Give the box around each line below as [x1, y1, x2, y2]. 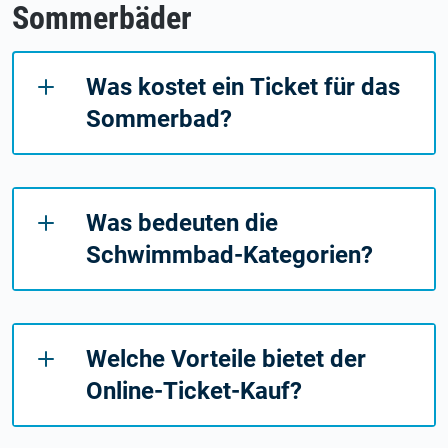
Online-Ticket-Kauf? [86, 377, 302, 406]
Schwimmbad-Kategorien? [86, 241, 373, 270]
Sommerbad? [86, 105, 232, 134]
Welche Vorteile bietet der [86, 345, 366, 374]
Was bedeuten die [86, 209, 278, 238]
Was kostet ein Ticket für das [86, 73, 400, 102]
